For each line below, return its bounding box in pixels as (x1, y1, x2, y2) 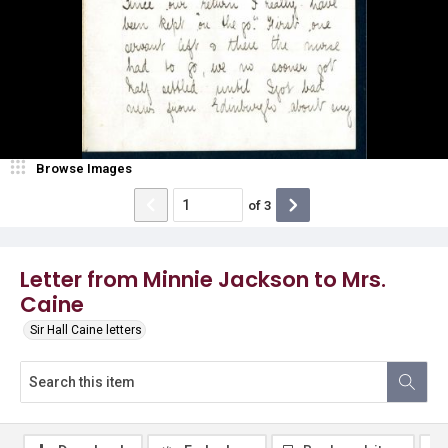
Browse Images (36, 161, 132, 176)
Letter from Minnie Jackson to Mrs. (20, 264, 386, 295)
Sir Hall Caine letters (30, 323, 142, 337)
